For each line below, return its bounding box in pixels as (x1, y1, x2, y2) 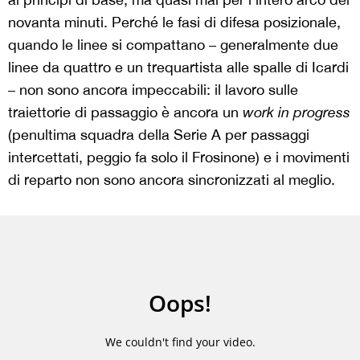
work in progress (243, 104, 350, 121)
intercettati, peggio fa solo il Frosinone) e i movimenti (8, 149, 350, 166)
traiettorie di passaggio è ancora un (8, 104, 243, 121)
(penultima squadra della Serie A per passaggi (8, 126, 309, 143)
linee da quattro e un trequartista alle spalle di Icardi (8, 59, 349, 76)
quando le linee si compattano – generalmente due (8, 36, 338, 53)
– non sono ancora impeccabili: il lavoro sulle (8, 81, 298, 98)
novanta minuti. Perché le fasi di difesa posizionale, (8, 14, 341, 31)
